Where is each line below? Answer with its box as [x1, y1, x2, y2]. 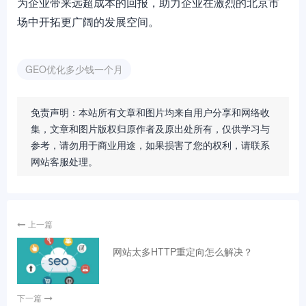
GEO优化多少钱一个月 [25, 62, 123, 76]
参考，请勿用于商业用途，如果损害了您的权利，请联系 [31, 138, 270, 152]
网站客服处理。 [31, 154, 98, 168]
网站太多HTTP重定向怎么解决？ [113, 245, 253, 258]
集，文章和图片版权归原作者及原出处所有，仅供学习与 [31, 122, 270, 135]
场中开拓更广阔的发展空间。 [17, 14, 159, 29]
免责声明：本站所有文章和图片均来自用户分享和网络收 [31, 105, 270, 119]
